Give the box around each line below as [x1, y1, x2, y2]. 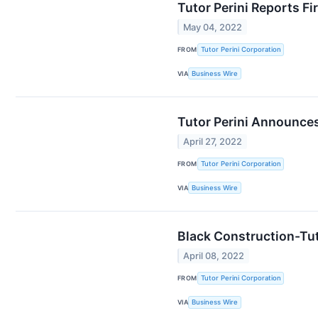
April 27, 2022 [183, 136, 243, 147]
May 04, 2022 [183, 21, 243, 33]
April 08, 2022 [183, 250, 245, 261]
